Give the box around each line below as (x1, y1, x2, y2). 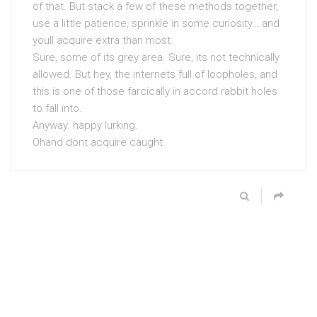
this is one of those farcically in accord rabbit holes (33, 85, 277, 98)
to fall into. (33, 102, 82, 115)
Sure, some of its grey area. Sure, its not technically (33, 51, 279, 64)
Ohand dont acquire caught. (33, 136, 166, 149)
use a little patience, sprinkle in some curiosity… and (33, 17, 279, 30)
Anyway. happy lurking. (33, 119, 138, 132)
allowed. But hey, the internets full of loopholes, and (33, 68, 277, 81)
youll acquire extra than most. (33, 34, 173, 47)
